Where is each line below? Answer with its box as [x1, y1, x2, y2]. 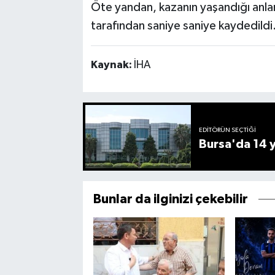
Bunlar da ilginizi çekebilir [93, 193, 248, 206]
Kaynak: [90, 59, 134, 71]
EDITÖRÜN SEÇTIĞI [199, 126, 257, 133]
